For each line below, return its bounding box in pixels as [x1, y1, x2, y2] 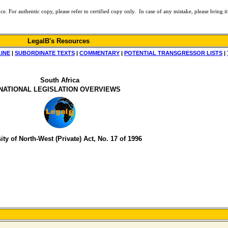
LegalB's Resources [27, 37, 92, 45]
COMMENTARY [79, 50, 120, 56]
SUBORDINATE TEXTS [15, 50, 75, 56]
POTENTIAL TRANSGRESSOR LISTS [124, 50, 222, 56]
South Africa [40, 76, 79, 84]
